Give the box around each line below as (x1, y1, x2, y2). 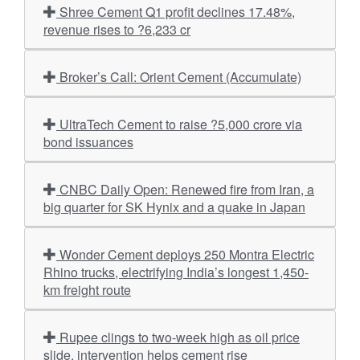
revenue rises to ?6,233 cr (43, 20, 190, 39)
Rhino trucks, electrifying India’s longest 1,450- (43, 263, 309, 281)
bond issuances (43, 133, 133, 151)
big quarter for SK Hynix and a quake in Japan (43, 198, 305, 216)
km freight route (43, 280, 131, 299)
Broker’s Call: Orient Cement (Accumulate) (59, 67, 301, 86)
